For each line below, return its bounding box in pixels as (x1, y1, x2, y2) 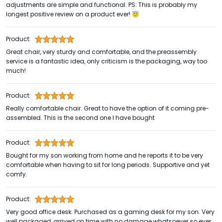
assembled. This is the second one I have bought (6, 113, 155, 122)
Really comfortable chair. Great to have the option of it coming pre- (6, 104, 209, 112)
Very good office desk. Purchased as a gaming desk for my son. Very (6, 208, 215, 216)
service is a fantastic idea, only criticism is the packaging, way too (6, 57, 207, 65)
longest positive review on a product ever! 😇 (6, 10, 139, 18)
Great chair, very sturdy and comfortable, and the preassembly (6, 48, 197, 56)
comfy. (6, 170, 27, 178)
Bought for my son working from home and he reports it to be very (6, 151, 203, 160)
